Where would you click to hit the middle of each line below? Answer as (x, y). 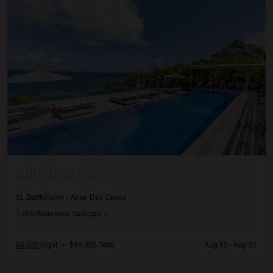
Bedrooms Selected (69, 214)
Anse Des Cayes (99, 197)
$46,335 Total (92, 245)
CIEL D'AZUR (56, 174)
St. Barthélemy (40, 197)
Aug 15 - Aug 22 (230, 245)
